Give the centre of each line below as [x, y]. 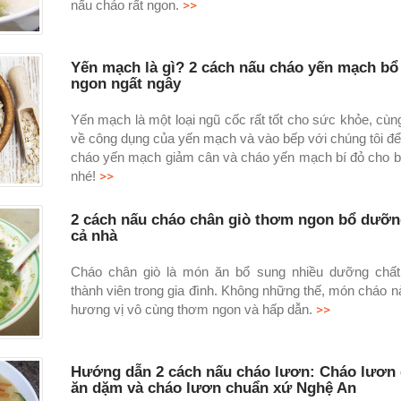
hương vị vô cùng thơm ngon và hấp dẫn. [193, 309]
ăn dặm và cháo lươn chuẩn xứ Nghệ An [213, 388]
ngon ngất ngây [125, 83]
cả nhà [94, 235]
